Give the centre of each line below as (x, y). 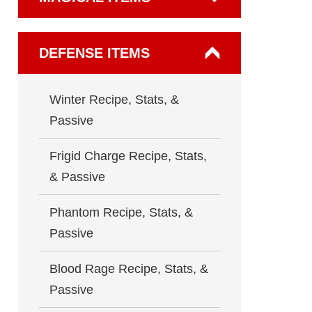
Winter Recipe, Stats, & (114, 100)
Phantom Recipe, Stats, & (121, 212)
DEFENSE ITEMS (94, 53)
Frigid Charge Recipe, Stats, (128, 156)
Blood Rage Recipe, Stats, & (129, 269)
